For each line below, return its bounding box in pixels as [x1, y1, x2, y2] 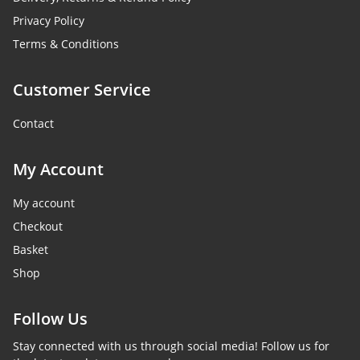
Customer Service [13, 79, 151, 101]
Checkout [13, 219, 63, 235]
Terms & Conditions [13, 36, 119, 52]
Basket [13, 242, 48, 258]
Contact [13, 116, 54, 132]
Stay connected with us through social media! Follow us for [13, 338, 329, 354]
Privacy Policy [13, 13, 84, 29]
